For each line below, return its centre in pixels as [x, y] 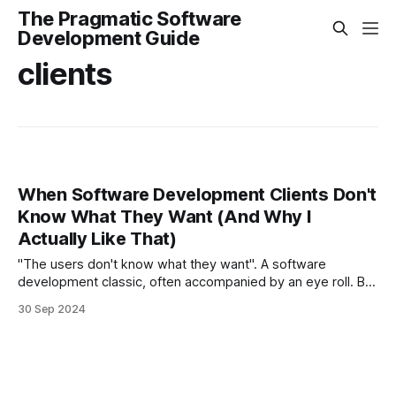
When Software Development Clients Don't [198, 195]
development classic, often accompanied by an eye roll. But [197, 282]
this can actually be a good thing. [116, 300]
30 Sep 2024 [52, 309]
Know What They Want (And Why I [164, 217]
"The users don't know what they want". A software [172, 265]
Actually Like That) [97, 239]
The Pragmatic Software [129, 19]
